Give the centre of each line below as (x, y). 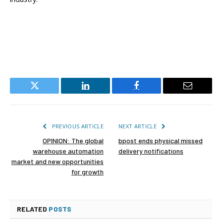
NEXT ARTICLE (139, 126)
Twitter (47, 93)
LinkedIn (101, 93)
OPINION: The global (73, 141)
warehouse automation (68, 151)
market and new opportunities (57, 162)
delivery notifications (151, 151)
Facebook (153, 93)
